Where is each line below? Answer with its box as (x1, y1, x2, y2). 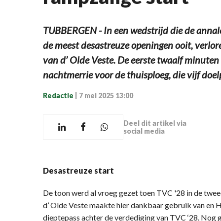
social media (123, 126, 165, 135)
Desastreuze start (43, 166, 114, 175)
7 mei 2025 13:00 (79, 91, 133, 100)
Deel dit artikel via (123, 118, 186, 127)
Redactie (43, 91, 74, 100)
